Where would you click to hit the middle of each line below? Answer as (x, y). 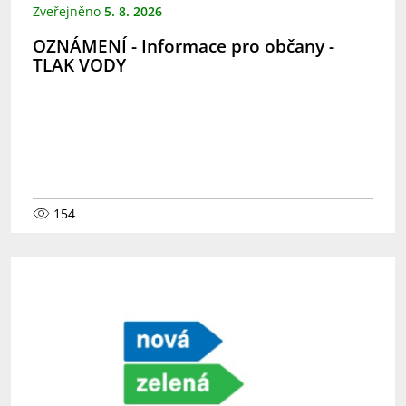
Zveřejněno (68, 12)
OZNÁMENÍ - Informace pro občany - (184, 45)
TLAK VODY (79, 64)
